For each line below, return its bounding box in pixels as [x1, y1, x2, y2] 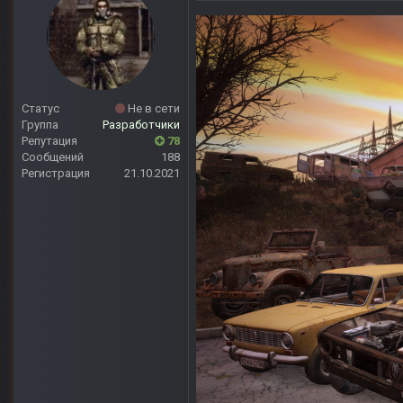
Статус [22, 102, 59, 116]
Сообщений [22, 150, 84, 165]
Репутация [22, 134, 77, 148]
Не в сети [125, 102, 180, 116]
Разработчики [103, 118, 180, 132]
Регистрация [22, 166, 90, 181]
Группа [22, 118, 58, 132]
